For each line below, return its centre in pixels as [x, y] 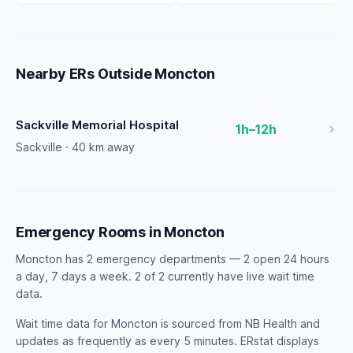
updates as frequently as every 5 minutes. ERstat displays [167, 341]
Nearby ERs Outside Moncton [115, 74]
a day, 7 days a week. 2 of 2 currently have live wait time [165, 276]
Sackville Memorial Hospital [97, 125]
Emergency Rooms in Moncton [120, 232]
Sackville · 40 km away [75, 147]
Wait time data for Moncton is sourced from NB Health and [168, 323]
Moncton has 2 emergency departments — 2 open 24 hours [173, 259]
